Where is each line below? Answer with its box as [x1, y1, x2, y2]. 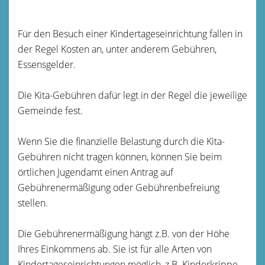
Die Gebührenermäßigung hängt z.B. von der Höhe [18, 227, 230, 240]
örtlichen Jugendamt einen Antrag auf [18, 165, 173, 179]
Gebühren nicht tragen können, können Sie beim [18, 150, 222, 163]
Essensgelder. [18, 57, 76, 71]
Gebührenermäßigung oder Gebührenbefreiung [18, 180, 219, 194]
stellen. [18, 196, 48, 209]
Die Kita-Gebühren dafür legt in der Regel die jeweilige [18, 88, 247, 102]
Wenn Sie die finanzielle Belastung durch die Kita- [18, 134, 225, 148]
